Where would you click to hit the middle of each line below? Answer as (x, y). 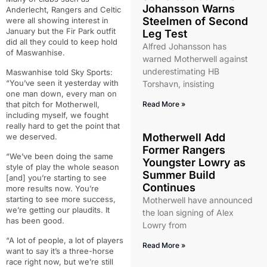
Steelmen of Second (195, 21)
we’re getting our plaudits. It (58, 210)
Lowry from (164, 225)
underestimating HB (181, 71)
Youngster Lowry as (194, 162)
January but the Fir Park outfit (61, 31)
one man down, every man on (61, 94)
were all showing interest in (57, 20)
